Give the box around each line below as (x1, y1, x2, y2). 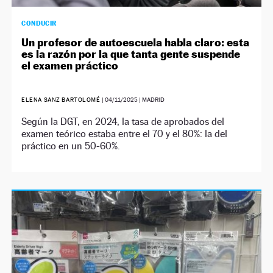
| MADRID (137, 96, 165, 104)
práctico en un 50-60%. (21, 140, 121, 152)
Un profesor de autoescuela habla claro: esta (21, 36, 250, 49)
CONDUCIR (21, 19, 57, 28)
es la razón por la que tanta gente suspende (21, 48, 241, 61)
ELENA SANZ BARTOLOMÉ (21, 96, 101, 104)
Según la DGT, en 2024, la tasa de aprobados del (21, 116, 225, 128)
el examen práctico (21, 59, 121, 73)
